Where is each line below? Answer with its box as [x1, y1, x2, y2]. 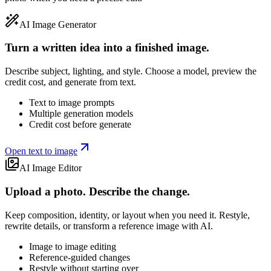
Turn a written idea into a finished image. [5, 41, 209, 54]
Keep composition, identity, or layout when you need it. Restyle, [5, 209, 250, 220]
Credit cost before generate [29, 119, 131, 130]
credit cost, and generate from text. [5, 77, 136, 88]
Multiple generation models [29, 108, 133, 119]
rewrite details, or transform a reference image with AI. [5, 220, 213, 231]
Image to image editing [29, 241, 116, 252]
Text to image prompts [29, 97, 114, 108]
